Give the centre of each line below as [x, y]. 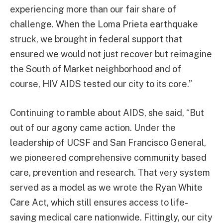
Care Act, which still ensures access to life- [99, 202]
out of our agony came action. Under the [93, 127]
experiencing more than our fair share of [93, 9]
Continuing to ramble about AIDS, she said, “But [107, 112]
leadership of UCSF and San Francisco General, [108, 142]
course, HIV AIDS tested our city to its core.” [101, 84]
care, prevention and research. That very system [110, 172]
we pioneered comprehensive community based [108, 157]
